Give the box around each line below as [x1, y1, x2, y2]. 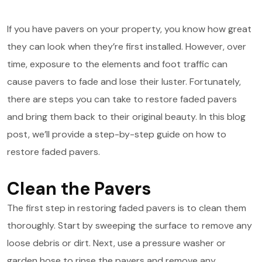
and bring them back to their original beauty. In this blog [7, 111, 246, 123]
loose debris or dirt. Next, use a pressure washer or [7, 237, 226, 250]
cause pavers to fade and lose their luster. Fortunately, [7, 75, 241, 88]
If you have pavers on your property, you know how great [7, 23, 251, 36]
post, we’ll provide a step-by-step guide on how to [7, 128, 226, 141]
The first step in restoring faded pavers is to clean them [7, 202, 246, 215]
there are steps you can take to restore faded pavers [7, 93, 237, 106]
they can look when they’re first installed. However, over [7, 40, 246, 53]
